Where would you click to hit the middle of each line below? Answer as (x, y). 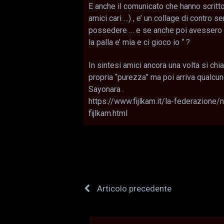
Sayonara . (106, 89)
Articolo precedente (133, 188)
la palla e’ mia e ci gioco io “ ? (139, 42)
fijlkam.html (108, 113)
